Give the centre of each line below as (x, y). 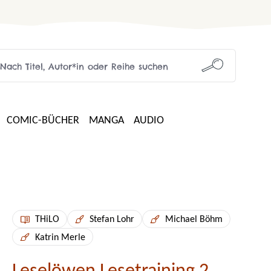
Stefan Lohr (112, 219)
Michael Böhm (194, 219)
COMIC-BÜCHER (43, 121)
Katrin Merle (60, 237)
